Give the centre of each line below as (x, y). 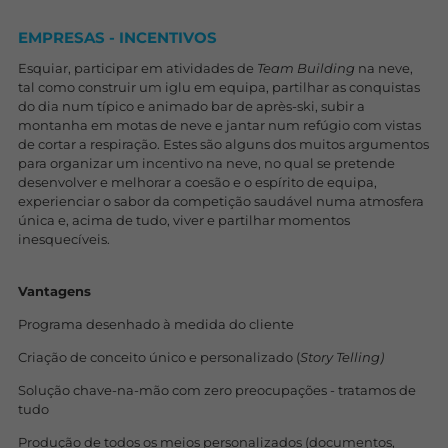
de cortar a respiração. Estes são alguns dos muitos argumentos (223, 144)
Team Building (305, 68)
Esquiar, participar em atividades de (137, 68)
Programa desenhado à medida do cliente (155, 324)
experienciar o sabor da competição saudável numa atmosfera (220, 201)
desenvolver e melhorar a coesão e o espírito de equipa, (197, 182)
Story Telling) (341, 357)
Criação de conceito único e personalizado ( (158, 357)
